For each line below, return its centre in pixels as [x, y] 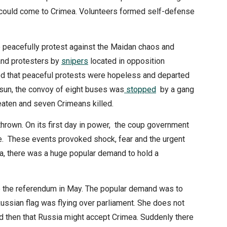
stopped [140, 90]
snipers [75, 61]
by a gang [175, 90]
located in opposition [126, 61]
